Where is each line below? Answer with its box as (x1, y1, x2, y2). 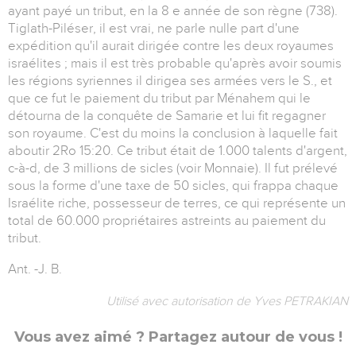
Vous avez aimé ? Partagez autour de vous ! (14, 328, 342, 346)
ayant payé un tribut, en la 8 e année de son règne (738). (8, 3, 338, 19)
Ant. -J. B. (8, 261, 62, 277)
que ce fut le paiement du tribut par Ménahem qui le (8, 91, 311, 106)
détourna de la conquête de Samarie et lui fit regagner (8, 108, 326, 124)
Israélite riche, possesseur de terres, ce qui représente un (8, 195, 346, 211)
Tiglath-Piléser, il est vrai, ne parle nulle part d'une (8, 21, 300, 37)
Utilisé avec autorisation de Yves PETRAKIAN (106, 294, 348, 309)
